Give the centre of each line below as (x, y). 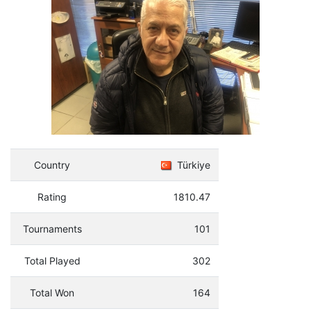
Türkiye (192, 165)
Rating (52, 197)
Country (52, 165)
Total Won (52, 293)
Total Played (52, 261)
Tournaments (52, 229)
